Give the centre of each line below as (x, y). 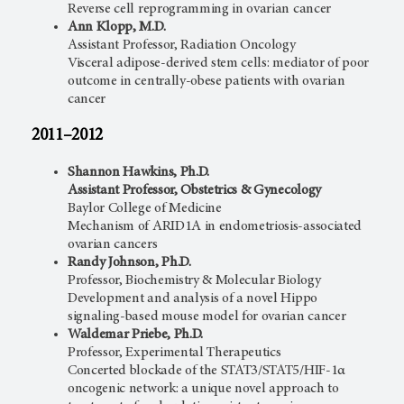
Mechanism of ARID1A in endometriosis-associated (215, 227)
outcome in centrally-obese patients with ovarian (207, 81)
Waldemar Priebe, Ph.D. (135, 335)
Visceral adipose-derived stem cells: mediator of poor (219, 63)
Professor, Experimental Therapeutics (174, 353)
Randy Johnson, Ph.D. (129, 263)
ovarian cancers (113, 245)
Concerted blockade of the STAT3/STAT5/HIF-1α (207, 371)
